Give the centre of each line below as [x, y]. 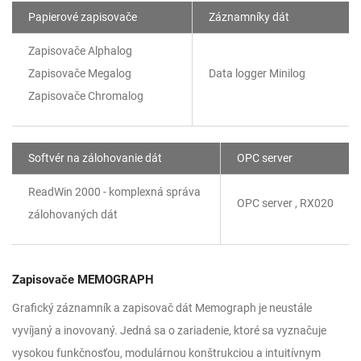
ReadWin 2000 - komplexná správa [114, 192]
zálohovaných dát [73, 214]
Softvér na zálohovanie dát [95, 158]
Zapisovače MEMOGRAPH [83, 280]
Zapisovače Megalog [80, 73]
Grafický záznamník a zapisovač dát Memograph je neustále [162, 308]
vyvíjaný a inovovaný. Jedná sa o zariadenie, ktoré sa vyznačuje [169, 330]
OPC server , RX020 [285, 203]
